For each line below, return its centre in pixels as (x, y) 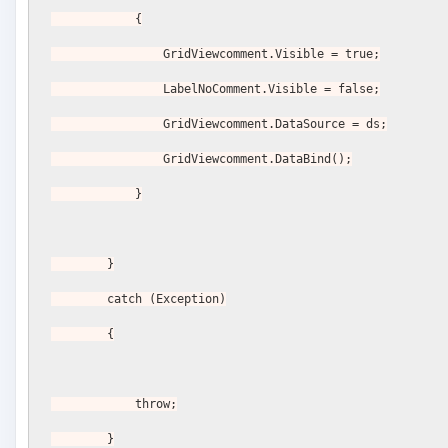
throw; (156, 404)
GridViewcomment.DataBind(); (258, 159)
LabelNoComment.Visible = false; (272, 89)
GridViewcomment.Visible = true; (272, 54)
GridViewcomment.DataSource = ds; (275, 124)
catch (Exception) (167, 299)
